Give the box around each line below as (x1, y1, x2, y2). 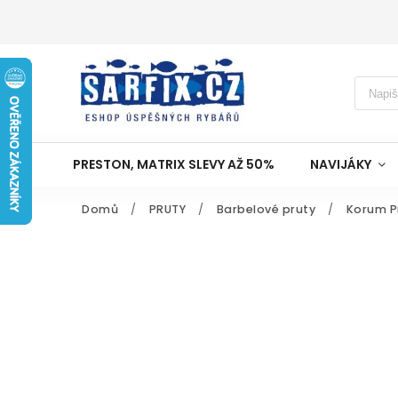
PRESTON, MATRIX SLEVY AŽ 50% (73, 155, 275, 173)
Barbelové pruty (216, 202, 315, 217)
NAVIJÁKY (310, 155, 371, 173)
